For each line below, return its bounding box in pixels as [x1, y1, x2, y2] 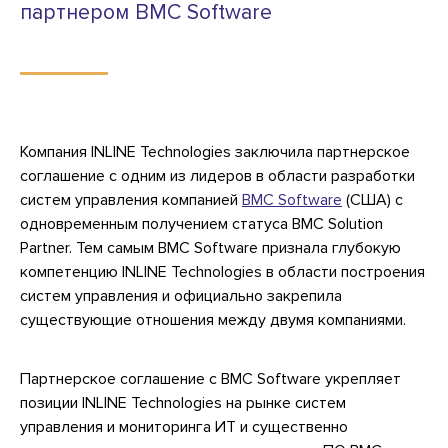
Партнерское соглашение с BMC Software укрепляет [20, 368, 401, 389]
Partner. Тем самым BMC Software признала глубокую [20, 237, 401, 258]
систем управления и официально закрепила [20, 285, 342, 306]
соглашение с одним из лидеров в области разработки [20, 165, 415, 186]
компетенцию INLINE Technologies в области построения [20, 261, 425, 282]
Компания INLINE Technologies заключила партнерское [20, 141, 410, 162]
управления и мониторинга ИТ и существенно [20, 416, 348, 437]
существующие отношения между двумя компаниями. [20, 309, 406, 330]
